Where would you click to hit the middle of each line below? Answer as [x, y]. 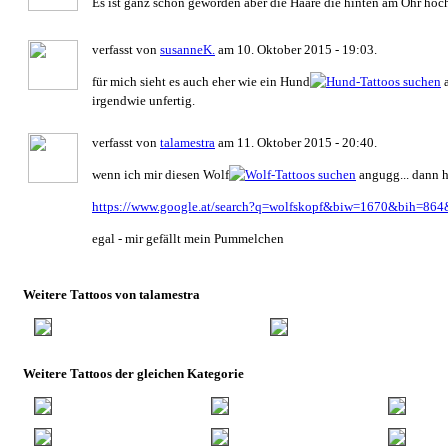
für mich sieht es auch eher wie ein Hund [201, 81]
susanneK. [187, 49]
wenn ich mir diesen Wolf [160, 174]
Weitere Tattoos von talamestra [111, 294]
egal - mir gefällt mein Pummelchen [188, 238]
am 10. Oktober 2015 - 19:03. [296, 49]
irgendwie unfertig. [143, 100]
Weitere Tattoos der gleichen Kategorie [133, 373]
